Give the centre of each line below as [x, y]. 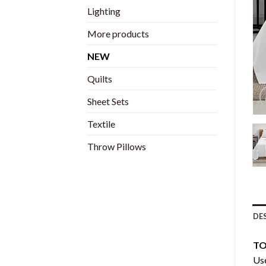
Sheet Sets [108, 101]
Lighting [104, 11]
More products [118, 33]
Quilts [100, 78]
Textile [101, 123]
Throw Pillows [117, 146]
